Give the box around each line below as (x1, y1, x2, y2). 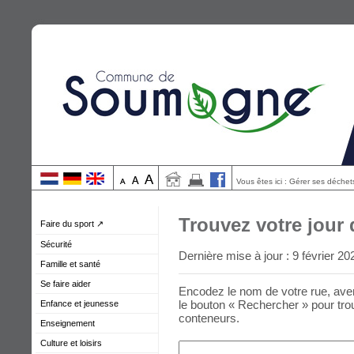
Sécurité (40, 239, 72, 249)
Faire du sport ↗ (40, 219, 104, 228)
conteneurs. (179, 311, 239, 325)
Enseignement (40, 318, 95, 328)
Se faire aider (40, 279, 91, 288)
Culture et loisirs (40, 338, 102, 348)
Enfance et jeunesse (40, 299, 119, 308)
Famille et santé (40, 259, 100, 269)
